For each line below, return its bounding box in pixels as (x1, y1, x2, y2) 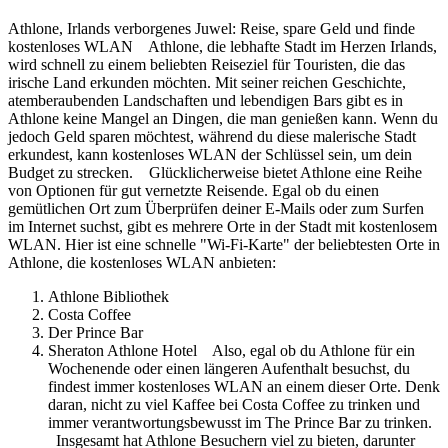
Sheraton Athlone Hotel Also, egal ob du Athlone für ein (48, 341, 415, 359)
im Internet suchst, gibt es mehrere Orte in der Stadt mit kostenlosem (8, 217, 437, 235)
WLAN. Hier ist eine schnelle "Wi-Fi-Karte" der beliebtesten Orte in (8, 235, 440, 253)
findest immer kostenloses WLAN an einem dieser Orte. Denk (48, 377, 440, 395)
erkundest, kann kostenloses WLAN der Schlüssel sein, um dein (8, 145, 412, 163)
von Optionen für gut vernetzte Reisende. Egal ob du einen (8, 181, 379, 199)
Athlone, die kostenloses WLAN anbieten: (8, 253, 288, 271)
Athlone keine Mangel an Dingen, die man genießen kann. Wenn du (8, 109, 438, 127)
